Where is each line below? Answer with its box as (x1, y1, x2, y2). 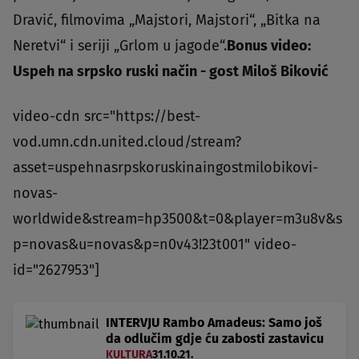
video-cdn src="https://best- (13, 107, 200, 125)
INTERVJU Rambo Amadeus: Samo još (106, 314, 322, 330)
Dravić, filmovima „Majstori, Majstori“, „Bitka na (13, 10, 321, 29)
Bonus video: (227, 36, 311, 54)
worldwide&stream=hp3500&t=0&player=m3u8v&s (13, 209, 342, 228)
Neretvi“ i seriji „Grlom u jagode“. (13, 36, 227, 54)
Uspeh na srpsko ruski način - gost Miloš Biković (13, 62, 329, 80)
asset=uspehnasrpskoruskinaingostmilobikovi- (13, 158, 318, 176)
